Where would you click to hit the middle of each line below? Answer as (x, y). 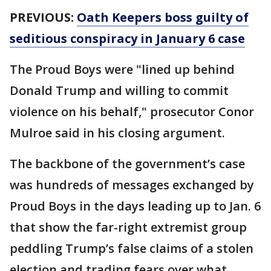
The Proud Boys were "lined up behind (122, 69)
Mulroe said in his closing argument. (117, 132)
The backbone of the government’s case (127, 163)
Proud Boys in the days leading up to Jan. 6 (135, 206)
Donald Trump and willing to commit (119, 90)
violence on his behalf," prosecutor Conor (132, 111)
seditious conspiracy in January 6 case (127, 38)
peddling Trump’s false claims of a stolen (132, 248)
